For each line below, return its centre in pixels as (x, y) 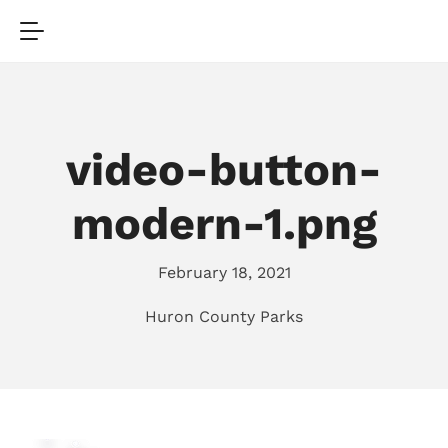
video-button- (224, 169)
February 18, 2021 (224, 272)
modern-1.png (224, 223)
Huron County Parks (224, 316)
